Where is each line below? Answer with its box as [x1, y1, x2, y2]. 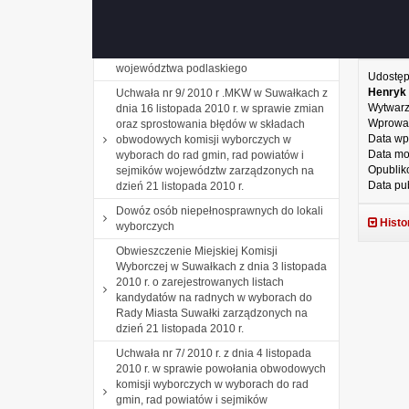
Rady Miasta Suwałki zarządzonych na [116, 306, 308, 320]
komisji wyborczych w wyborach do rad [116, 377, 309, 391]
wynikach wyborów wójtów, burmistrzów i [116, 30, 318, 44]
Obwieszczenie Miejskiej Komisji [116, 244, 278, 257]
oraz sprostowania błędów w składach [116, 117, 305, 131]
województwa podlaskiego [116, 61, 247, 75]
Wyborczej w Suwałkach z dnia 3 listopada [116, 259, 327, 273]
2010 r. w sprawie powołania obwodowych [116, 362, 326, 375]
